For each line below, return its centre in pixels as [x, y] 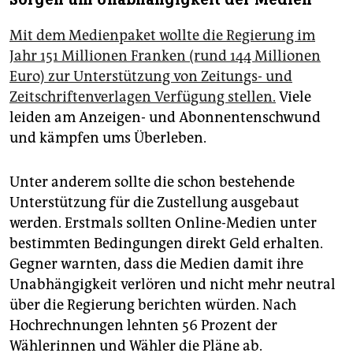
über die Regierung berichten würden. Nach [153, 305]
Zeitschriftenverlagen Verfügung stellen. [143, 97]
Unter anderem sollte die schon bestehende [152, 182]
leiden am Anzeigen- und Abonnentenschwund [165, 117]
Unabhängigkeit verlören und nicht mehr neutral [173, 284]
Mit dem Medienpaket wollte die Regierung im [162, 35]
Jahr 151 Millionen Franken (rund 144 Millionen [165, 56]
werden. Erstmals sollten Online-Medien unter [163, 223]
